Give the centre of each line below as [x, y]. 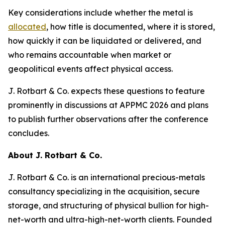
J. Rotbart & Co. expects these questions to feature [106, 91]
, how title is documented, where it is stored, [131, 27]
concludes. [29, 133]
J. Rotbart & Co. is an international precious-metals [106, 177]
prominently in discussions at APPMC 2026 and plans [108, 105]
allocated [27, 27]
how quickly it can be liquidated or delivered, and [105, 41]
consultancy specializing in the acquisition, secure [104, 191]
